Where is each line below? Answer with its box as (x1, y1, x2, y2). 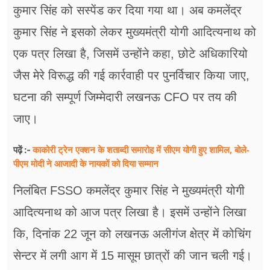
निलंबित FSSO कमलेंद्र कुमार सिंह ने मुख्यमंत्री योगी (13, 184, 245, 198)
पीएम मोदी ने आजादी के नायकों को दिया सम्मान (13, 157, 159, 170)
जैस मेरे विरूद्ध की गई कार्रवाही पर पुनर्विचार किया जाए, (13, 69, 250, 83)
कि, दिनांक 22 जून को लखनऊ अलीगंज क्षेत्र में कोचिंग (13, 227, 251, 241)
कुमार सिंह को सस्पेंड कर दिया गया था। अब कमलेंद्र (13, 4, 242, 17)
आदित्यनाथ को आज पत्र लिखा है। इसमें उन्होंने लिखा (13, 206, 246, 219)
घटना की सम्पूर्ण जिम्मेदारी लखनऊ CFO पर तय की (13, 90, 237, 104)
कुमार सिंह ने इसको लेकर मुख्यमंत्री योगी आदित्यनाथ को (13, 25, 256, 39)
